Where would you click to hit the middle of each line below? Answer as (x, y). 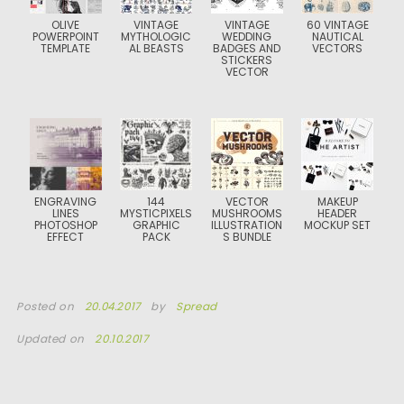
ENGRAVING (66, 202)
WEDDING (247, 37)
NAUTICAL (337, 37)
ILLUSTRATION (247, 225)
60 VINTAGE (337, 25)
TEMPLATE (66, 48)
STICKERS (247, 60)
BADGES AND (247, 48)
